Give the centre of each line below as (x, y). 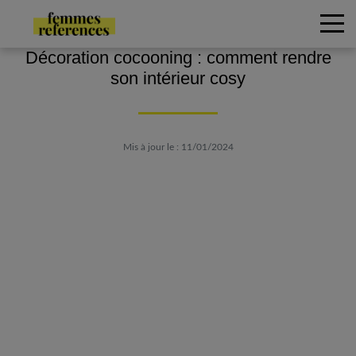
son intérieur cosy (178, 78)
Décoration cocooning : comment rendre (178, 58)
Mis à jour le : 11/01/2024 (178, 147)
